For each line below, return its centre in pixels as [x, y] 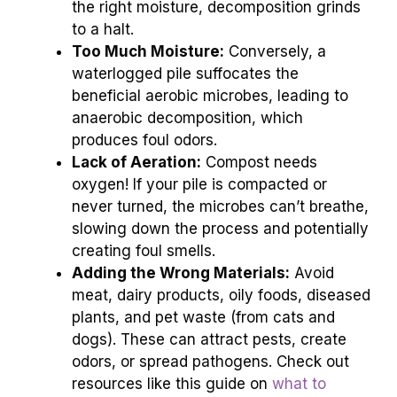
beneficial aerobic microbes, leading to [210, 95]
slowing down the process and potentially [220, 228]
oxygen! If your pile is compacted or [199, 184]
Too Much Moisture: [148, 51]
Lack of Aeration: [136, 162]
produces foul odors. [144, 140]
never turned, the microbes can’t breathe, [220, 206]
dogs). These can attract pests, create [209, 339]
